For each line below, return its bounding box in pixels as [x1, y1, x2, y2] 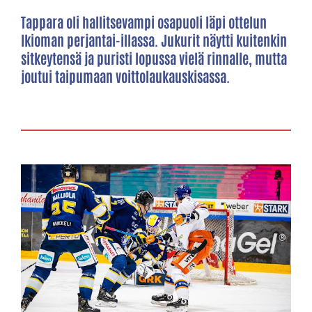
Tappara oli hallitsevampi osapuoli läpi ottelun [21, 12, 267, 31]
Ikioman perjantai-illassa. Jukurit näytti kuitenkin [21, 30, 287, 49]
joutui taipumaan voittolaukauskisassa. [21, 66, 230, 85]
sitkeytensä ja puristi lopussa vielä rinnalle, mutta [21, 48, 287, 67]
